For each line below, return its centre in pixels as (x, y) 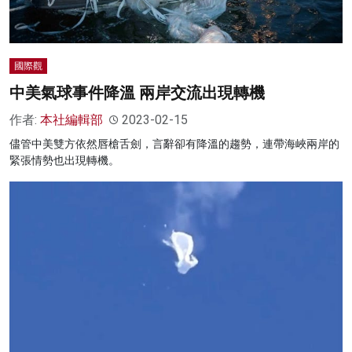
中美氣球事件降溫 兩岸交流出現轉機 (137, 93)
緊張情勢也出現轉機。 (64, 161)
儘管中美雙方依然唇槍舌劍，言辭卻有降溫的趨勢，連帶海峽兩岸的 (174, 144)
